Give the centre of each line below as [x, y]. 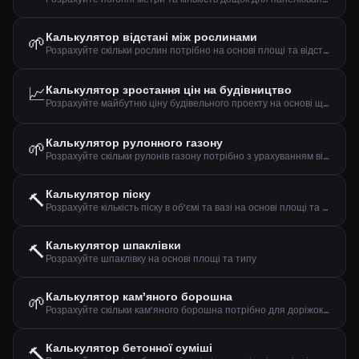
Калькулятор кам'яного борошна [139, 296]
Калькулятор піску [98, 194]
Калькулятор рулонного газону [134, 143]
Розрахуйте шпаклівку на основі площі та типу [151, 259]
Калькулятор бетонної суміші [129, 348]
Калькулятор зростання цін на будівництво [169, 90]
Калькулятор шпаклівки [113, 245]
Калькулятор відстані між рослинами [151, 37]
